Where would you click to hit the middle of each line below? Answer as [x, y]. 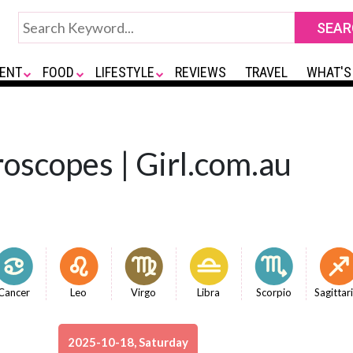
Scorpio [273, 292]
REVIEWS [201, 72]
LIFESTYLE [124, 72]
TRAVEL [267, 72]
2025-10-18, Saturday [128, 342]
